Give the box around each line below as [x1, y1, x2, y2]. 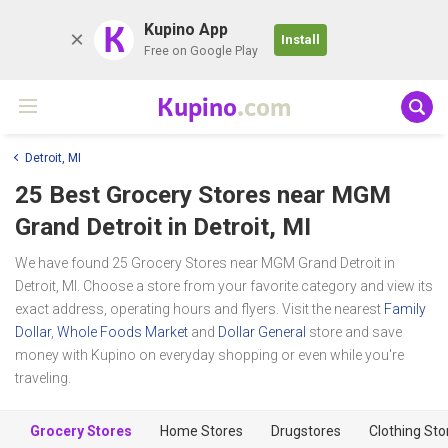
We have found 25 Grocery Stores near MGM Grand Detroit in [15, 254, 395, 271]
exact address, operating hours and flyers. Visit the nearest [15, 300, 384, 317]
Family [384, 300, 426, 317]
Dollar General [218, 323, 306, 340]
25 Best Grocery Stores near [15, 179, 325, 209]
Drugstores [271, 422, 341, 439]
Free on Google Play [144, 44, 258, 58]
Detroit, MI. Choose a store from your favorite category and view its [15, 277, 433, 294]
